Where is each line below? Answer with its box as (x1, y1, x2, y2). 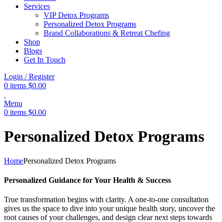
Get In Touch (24, 55, 65, 64)
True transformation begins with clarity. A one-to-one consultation (4, 195, 209, 204)
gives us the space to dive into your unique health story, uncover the (4, 204, 215, 213)
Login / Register (4, 72, 55, 81)
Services (24, 2, 50, 10)
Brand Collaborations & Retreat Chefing (44, 29, 170, 37)
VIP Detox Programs (44, 11, 109, 19)
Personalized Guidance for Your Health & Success (4, 176, 171, 185)
